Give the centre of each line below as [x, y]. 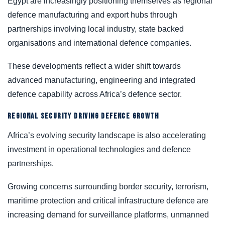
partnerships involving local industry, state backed [96, 29]
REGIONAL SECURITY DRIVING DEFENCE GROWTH [83, 116]
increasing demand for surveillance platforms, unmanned [108, 214]
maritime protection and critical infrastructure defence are [108, 200]
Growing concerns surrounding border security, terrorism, [108, 186]
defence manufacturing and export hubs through [92, 15]
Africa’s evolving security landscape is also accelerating [107, 135]
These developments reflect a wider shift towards [94, 66]
